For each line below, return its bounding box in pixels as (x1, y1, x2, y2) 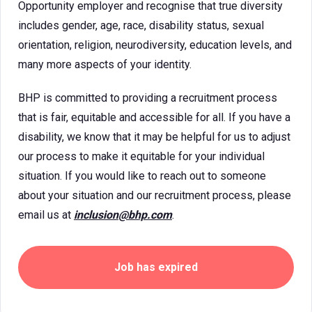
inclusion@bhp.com (74, 208, 172, 221)
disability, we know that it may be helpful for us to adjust (18, 130, 290, 143)
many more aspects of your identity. (18, 58, 192, 71)
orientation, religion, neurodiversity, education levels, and (18, 38, 292, 52)
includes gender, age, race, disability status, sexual (18, 19, 264, 32)
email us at (18, 208, 74, 221)
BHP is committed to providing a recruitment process (18, 91, 277, 104)
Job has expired (114, 260, 198, 274)
